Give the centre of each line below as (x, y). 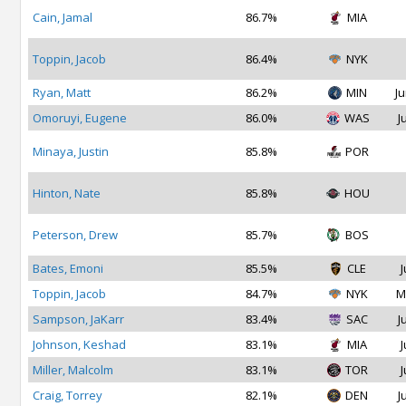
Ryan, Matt (62, 92)
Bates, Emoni (68, 268)
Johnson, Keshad (79, 344)
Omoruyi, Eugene (80, 118)
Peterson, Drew (75, 235)
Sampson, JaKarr (78, 319)
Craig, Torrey (68, 395)
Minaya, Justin (71, 151)
